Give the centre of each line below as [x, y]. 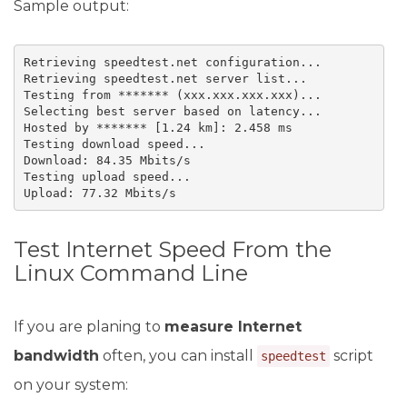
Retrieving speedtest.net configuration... [172, 62]
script [352, 356]
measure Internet [233, 327]
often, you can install [178, 356]
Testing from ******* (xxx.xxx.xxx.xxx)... [172, 94]
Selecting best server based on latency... [172, 111]
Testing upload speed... [107, 176]
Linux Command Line [131, 273]
